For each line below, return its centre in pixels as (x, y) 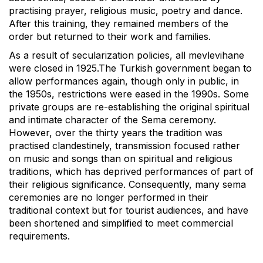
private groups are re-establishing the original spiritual (129, 107)
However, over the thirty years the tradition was (116, 132)
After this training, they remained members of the (119, 23)
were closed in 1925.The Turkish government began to (130, 68)
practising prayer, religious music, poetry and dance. (126, 10)
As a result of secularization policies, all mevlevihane (127, 55)
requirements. (39, 236)
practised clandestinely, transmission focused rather (124, 145)
